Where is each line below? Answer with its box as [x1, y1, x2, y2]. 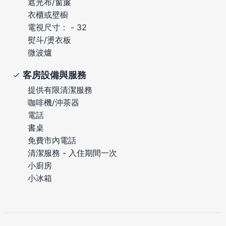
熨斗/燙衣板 [28, 34, 71, 45]
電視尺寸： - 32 [28, 22, 87, 32]
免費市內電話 [28, 135, 76, 145]
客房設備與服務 [23, 69, 86, 80]
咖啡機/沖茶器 [28, 97, 79, 107]
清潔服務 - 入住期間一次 [28, 147, 117, 158]
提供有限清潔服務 [28, 84, 92, 95]
